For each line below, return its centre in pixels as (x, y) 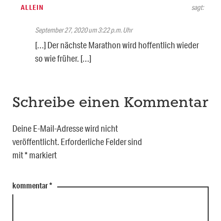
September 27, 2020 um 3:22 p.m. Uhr (84, 30)
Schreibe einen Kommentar (110, 104)
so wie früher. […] (63, 58)
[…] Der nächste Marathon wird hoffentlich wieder (117, 45)
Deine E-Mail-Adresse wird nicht (65, 129)
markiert (42, 155)
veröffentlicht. (36, 142)
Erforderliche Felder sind (101, 142)
